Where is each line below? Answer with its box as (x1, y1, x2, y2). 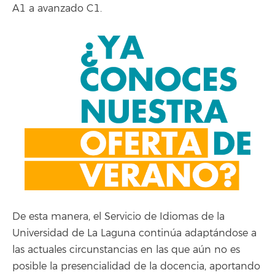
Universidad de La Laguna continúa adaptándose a (12, 227, 257, 240)
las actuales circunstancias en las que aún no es (12, 244, 240, 257)
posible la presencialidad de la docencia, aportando (12, 260, 260, 273)
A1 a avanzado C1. (12, 2, 102, 15)
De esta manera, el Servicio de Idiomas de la (12, 211, 225, 223)
